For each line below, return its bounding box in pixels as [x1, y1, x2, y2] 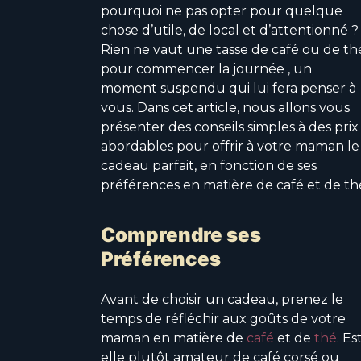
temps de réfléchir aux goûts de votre [101, 310, 346, 326]
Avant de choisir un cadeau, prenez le [101, 291, 343, 307]
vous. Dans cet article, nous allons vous [101, 100, 350, 116]
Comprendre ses [101, 223, 261, 247]
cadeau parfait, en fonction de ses [101, 158, 317, 174]
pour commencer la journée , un [101, 61, 312, 77]
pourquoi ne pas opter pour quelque [101, 3, 342, 19]
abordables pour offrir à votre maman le [101, 139, 359, 155]
